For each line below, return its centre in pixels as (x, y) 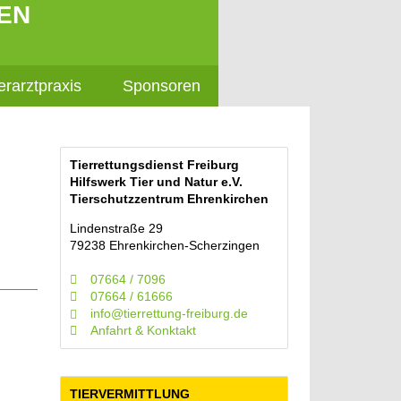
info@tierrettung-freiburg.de (169, 313)
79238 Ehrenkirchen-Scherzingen (165, 245)
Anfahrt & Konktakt (143, 330)
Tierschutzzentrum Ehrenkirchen (170, 199)
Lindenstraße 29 (117, 228)
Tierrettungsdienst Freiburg (155, 165)
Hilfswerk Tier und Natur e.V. (157, 182)
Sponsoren (161, 86)
